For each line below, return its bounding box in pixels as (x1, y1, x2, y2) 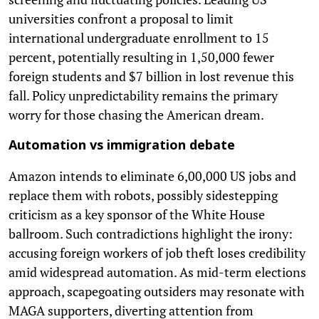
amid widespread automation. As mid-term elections (9, 263, 306, 281)
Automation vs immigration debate (9, 137, 235, 155)
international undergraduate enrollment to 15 (9, 28, 269, 46)
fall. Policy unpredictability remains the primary (9, 86, 278, 104)
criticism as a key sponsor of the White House (9, 205, 265, 223)
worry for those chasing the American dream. (9, 105, 264, 123)
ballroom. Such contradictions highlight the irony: (9, 224, 293, 242)
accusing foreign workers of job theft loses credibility (9, 244, 305, 261)
